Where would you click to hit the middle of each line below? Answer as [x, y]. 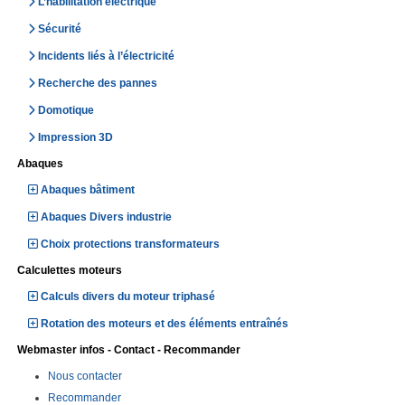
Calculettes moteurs [70, 270]
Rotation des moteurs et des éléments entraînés [165, 323]
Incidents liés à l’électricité [106, 56]
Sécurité [60, 28]
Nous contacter [85, 376]
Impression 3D [75, 137]
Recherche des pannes [98, 83]
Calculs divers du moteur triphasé [128, 296]
